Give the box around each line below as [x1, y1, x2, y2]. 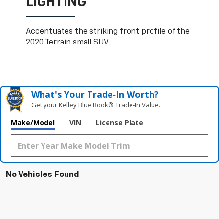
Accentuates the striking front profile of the [26, 28, 190, 36]
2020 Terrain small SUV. [26, 39, 110, 47]
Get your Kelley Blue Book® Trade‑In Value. [31, 100, 161, 109]
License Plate [96, 118, 143, 128]
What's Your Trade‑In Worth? [31, 88, 159, 101]
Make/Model [11, 118, 55, 128]
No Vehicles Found [6, 171, 79, 179]
